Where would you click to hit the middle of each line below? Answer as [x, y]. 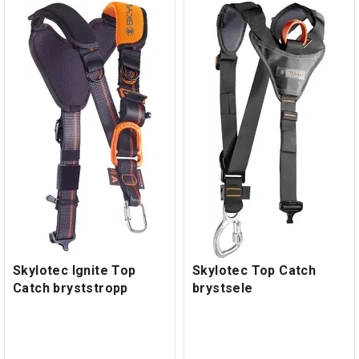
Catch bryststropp [71, 288]
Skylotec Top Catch [254, 270]
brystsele [223, 288]
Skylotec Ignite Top [75, 270]
